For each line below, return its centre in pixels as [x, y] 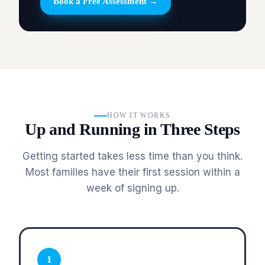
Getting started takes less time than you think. [132, 156]
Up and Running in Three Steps [132, 130]
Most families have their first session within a [132, 172]
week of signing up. [132, 188]
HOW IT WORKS [139, 116]
